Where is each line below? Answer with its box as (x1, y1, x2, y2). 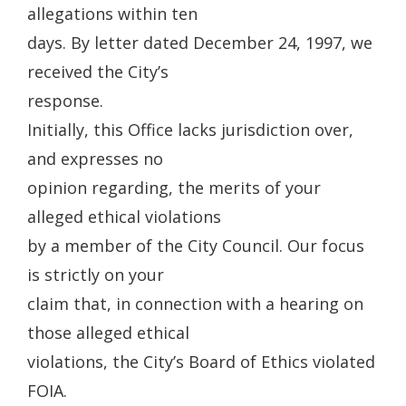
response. (27, 90, 103, 111)
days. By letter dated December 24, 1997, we (27, 32, 372, 53)
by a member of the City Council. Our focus (27, 235, 364, 256)
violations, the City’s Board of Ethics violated (27, 351, 375, 372)
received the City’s (27, 61, 169, 82)
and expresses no (27, 148, 163, 169)
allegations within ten (27, 3, 198, 24)
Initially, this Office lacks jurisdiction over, (27, 119, 353, 140)
